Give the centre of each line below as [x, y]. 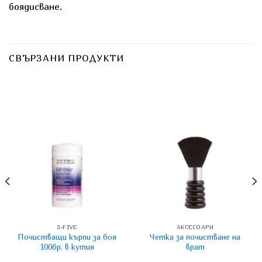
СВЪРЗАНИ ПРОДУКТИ [66, 58]
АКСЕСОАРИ [195, 227]
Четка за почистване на [195, 237]
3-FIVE [67, 227]
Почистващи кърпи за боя [67, 237]
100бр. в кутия [67, 247]
